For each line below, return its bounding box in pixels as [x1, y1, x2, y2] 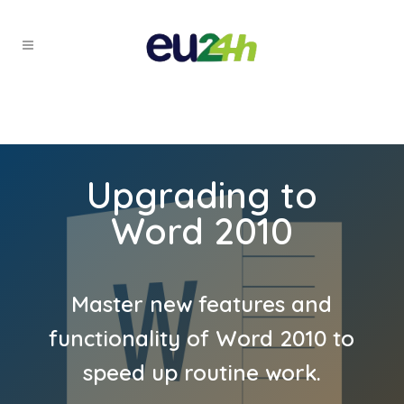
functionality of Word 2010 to [49, 324, 355, 352]
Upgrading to [86, 172, 317, 217]
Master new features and [71, 289, 333, 317]
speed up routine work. [82, 358, 321, 386]
